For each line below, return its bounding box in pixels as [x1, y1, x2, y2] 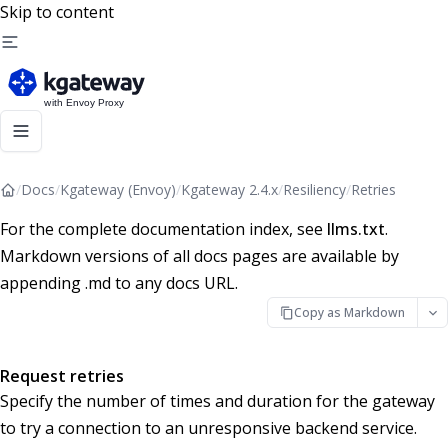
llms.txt [327, 218, 385, 240]
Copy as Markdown [294, 303, 406, 321]
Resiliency [283, 180, 346, 199]
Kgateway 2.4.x [181, 180, 278, 199]
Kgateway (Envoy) [60, 180, 176, 199]
